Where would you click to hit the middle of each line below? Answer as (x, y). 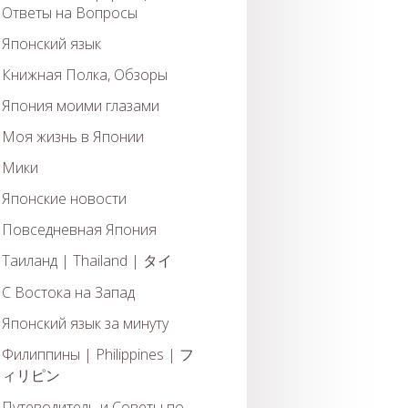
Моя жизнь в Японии (73, 137)
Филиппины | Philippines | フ (98, 354)
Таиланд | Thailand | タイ (87, 260)
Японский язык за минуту (85, 323)
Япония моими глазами (81, 106)
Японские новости (64, 199)
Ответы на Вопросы (70, 13)
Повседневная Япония (79, 229)
